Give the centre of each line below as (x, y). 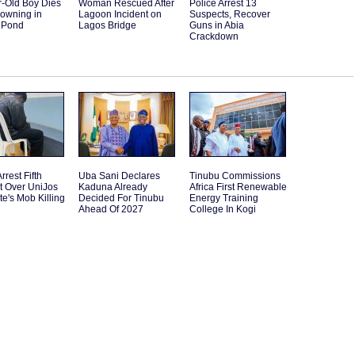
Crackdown (214, 37)
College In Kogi (223, 210)
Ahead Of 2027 (111, 210)
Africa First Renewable (238, 187)
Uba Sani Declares (119, 176)
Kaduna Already (113, 187)
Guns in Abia (217, 26)
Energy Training (224, 198)
